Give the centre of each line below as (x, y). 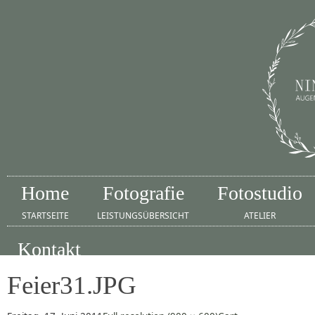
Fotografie (143, 193)
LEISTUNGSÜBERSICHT (143, 216)
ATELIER (260, 216)
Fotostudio (260, 193)
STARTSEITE (45, 216)
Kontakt (49, 249)
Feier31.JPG (72, 285)
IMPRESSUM (49, 272)
